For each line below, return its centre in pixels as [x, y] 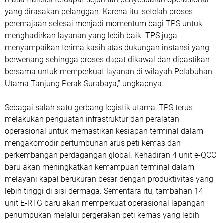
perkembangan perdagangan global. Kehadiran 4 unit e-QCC [111, 155]
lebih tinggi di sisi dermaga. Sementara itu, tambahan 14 [104, 191]
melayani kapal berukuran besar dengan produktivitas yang [109, 179]
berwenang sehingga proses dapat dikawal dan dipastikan [107, 59]
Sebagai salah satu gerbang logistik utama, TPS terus [99, 107]
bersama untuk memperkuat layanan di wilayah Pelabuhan [109, 71]
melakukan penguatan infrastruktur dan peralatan [92, 119]
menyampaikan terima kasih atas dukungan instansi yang [107, 48]
